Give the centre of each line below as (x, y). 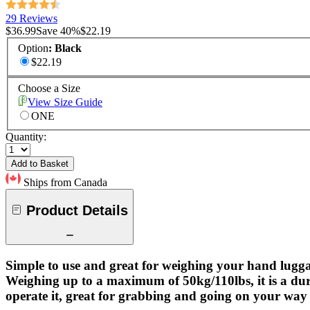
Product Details (77, 210)
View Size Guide (65, 102)
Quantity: (26, 137)
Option (33, 48)
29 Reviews (31, 18)
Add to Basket (40, 164)
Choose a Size (49, 89)
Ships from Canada (65, 183)
